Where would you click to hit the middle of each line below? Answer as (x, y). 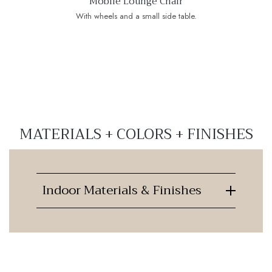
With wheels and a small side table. (136, 16)
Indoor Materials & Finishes (122, 191)
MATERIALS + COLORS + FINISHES (136, 134)
